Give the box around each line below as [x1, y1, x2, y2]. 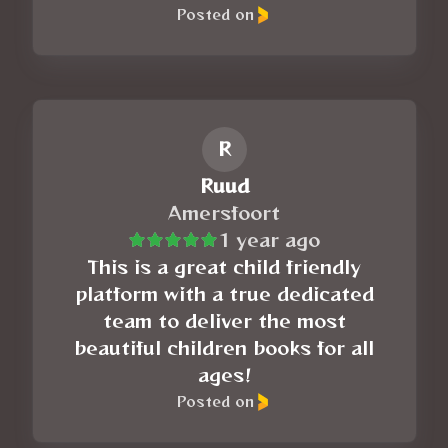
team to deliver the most [102, 307, 346, 334]
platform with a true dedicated [74, 280, 374, 307]
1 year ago [218, 226, 320, 253]
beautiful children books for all [74, 334, 374, 361]
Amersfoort [168, 199, 280, 226]
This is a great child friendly [87, 253, 361, 280]
